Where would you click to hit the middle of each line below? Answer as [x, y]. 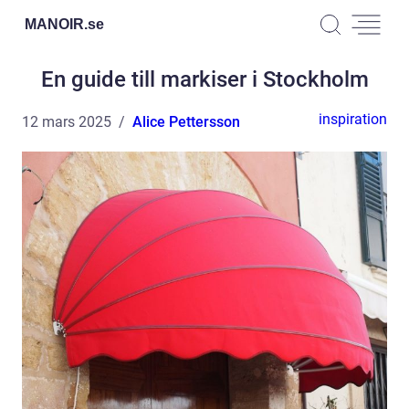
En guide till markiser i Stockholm [204, 79]
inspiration [353, 119]
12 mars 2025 [67, 122]
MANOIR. [56, 24]
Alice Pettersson [186, 122]
